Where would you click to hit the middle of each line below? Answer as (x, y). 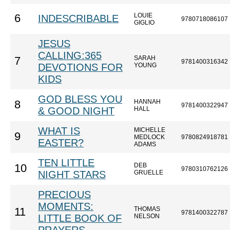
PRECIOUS (64, 195)
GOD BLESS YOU (80, 99)
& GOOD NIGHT (76, 111)
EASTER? (61, 143)
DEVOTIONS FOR (80, 67)
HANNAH (147, 102)
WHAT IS (59, 131)
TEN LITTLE (66, 163)
